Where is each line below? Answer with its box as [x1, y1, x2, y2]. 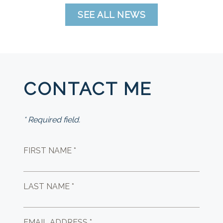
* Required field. [23, 115, 81, 125]
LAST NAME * [23, 182, 75, 192]
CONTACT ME [23, 78, 152, 100]
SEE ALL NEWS [78, 9, 145, 20]
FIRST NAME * [23, 146, 77, 156]
